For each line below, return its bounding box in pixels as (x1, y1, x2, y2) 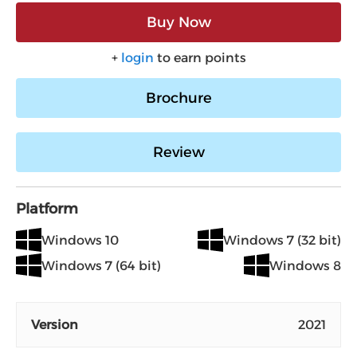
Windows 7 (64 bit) (41, 257, 161, 273)
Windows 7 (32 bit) (223, 232, 341, 248)
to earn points (153, 50, 246, 65)
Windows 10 (41, 232, 119, 248)
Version (31, 317, 78, 332)
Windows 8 (269, 257, 341, 273)
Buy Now (146, 14, 211, 31)
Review (152, 143, 205, 161)
